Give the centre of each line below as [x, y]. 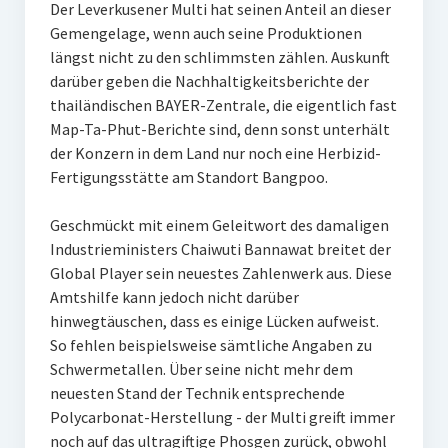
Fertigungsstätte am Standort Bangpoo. [188, 177]
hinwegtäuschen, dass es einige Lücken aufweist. [214, 321]
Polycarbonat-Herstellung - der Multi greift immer [222, 417]
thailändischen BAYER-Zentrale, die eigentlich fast [223, 105]
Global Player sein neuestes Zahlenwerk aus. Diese [220, 273]
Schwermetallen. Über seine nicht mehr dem [201, 369]
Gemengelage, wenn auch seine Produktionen [205, 33]
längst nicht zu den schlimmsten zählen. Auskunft [219, 57]
